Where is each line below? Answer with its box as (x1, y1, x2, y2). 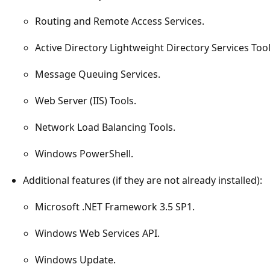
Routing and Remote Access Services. (35, 14, 204, 28)
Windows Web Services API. (35, 226, 160, 240)
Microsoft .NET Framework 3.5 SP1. (35, 199, 195, 213)
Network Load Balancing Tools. (35, 120, 175, 134)
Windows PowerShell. (35, 146, 133, 160)
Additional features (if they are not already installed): (23, 173, 262, 187)
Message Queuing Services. (35, 67, 160, 81)
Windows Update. (35, 253, 116, 266)
